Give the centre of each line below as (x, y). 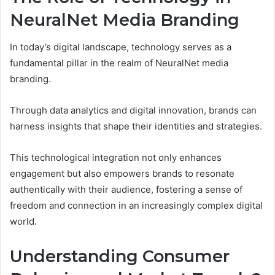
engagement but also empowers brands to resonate (122, 174)
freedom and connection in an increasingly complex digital (136, 206)
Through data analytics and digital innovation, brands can (133, 110)
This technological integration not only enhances (116, 158)
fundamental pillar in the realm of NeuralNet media (119, 63)
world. (23, 222)
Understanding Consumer (120, 257)
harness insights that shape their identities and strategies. (136, 126)
